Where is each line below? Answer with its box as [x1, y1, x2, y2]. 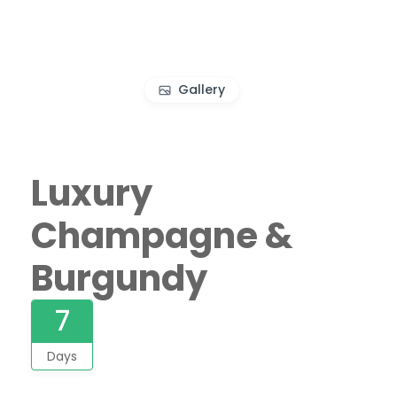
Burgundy [31, 253, 207, 303]
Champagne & [31, 210, 292, 261]
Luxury [31, 167, 152, 218]
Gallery [177, 81, 225, 99]
